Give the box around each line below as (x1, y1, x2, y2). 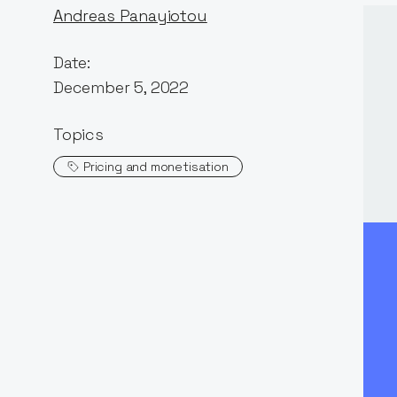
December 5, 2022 (53, 76, 190, 97)
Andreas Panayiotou (53, 4, 207, 26)
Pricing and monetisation (83, 158, 229, 175)
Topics (53, 123, 104, 144)
